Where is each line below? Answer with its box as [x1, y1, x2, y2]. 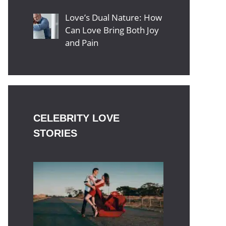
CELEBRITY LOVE [33, 112, 120, 124]
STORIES [33, 128, 77, 139]
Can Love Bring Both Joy [65, 24, 159, 36]
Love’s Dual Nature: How [65, 12, 162, 23]
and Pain [65, 37, 98, 48]
